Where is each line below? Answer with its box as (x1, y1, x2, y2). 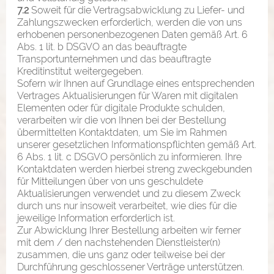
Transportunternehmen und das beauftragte (17, 53, 211, 65)
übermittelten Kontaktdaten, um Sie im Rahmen (17, 126, 227, 138)
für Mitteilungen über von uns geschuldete (17, 175, 203, 187)
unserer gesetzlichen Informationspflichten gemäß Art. (17, 138, 256, 150)
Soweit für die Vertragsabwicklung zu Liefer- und (29, 4, 245, 16)
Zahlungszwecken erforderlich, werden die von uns (17, 16, 242, 28)
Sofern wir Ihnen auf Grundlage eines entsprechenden (17, 77, 254, 89)
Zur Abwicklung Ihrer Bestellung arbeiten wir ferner (17, 224, 241, 236)
